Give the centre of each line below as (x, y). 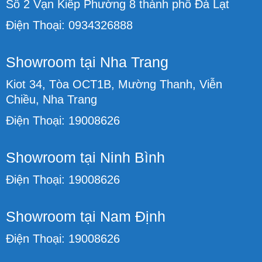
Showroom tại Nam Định (86, 216)
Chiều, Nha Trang (51, 99)
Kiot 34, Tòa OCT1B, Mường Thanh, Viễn (114, 84)
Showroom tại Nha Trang (87, 62)
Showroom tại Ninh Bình (85, 157)
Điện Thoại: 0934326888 (69, 25)
